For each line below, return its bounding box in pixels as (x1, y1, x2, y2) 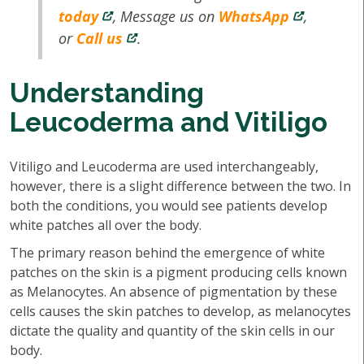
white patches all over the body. (10, 216, 201, 234)
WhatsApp (219, 6, 290, 26)
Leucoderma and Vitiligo (10, 106, 327, 138)
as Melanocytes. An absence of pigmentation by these (10, 283, 337, 301)
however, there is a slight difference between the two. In (10, 177, 351, 195)
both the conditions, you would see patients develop (10, 197, 327, 214)
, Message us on (113, 6, 219, 26)
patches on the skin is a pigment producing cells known (10, 263, 347, 281)
